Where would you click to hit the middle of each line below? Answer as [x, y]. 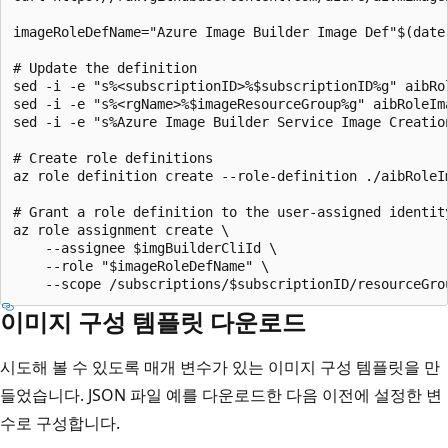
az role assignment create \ [121, 229]
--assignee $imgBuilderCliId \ [145, 247]
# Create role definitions [113, 157]
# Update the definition [105, 67]
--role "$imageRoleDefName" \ [141, 265]
